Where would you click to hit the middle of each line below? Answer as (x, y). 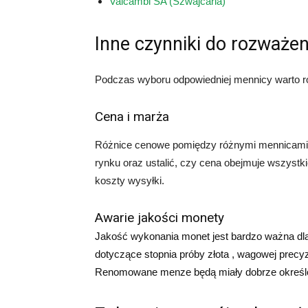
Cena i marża (132, 117)
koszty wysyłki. (130, 180)
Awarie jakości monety (159, 218)
